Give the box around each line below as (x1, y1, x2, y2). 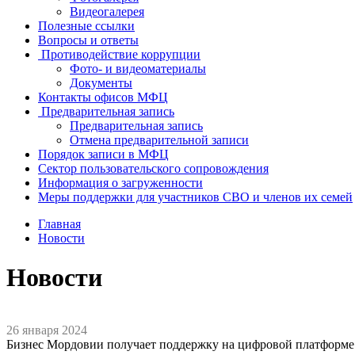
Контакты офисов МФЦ (38, 90, 168, 105)
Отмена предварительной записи (70, 133, 249, 147)
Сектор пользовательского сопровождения (38, 162, 269, 176)
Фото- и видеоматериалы (70, 62, 206, 76)
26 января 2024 (6, 323, 87, 338)
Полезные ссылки (38, 19, 135, 33)
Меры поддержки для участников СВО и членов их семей (38, 190, 353, 204)
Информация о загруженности (38, 176, 203, 190)
